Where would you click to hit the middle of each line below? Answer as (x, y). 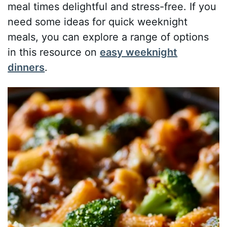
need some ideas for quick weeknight (98, 22)
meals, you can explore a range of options (108, 37)
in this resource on (54, 52)
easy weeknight (139, 52)
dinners (26, 68)
